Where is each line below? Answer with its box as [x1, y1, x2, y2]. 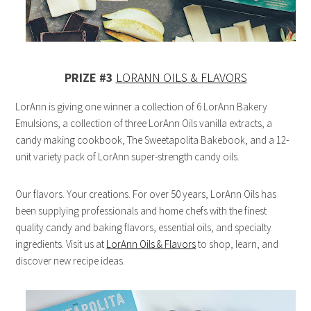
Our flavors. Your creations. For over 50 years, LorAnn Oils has [15, 187, 277, 201]
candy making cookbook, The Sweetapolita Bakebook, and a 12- [15, 133, 289, 147]
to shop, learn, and [196, 237, 279, 251]
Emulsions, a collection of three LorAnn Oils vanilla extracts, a [15, 117, 273, 131]
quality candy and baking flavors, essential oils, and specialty [15, 221, 272, 235]
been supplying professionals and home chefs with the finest [15, 204, 267, 218]
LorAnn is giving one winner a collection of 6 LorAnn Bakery [15, 100, 268, 114]
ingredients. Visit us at [15, 237, 107, 251]
